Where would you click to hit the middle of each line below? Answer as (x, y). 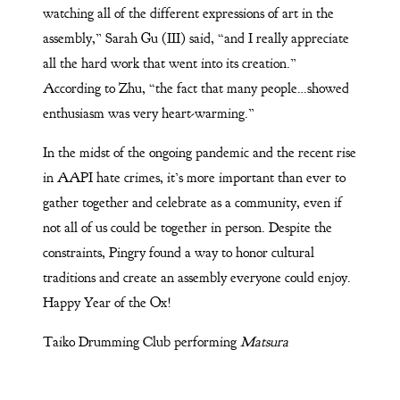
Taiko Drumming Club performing (141, 342)
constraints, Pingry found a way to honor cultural (178, 253)
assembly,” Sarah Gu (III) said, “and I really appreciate (196, 39)
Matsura (264, 342)
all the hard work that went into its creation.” (169, 64)
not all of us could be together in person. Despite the (187, 228)
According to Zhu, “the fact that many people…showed (196, 89)
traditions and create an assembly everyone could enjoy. (196, 278)
